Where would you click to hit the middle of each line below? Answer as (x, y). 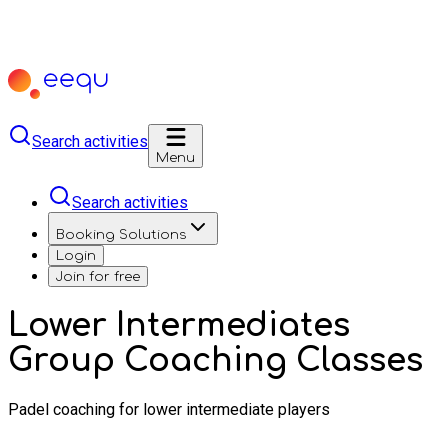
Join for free (98, 276)
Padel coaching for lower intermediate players (169, 409)
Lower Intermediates (179, 326)
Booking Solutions (121, 234)
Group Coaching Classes (215, 361)
